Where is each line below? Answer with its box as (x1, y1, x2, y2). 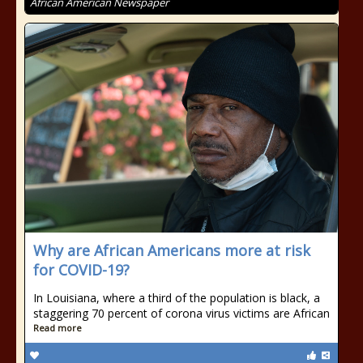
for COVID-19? (33, 260, 130, 280)
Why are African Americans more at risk (33, 241, 310, 260)
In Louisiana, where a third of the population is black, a (33, 290, 320, 305)
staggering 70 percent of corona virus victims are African (33, 305, 330, 321)
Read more (33, 322, 82, 334)
